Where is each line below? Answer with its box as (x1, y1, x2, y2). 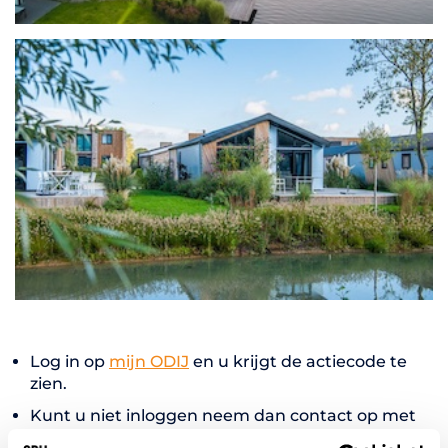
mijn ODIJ (109, 351, 189, 371)
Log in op (30, 351, 109, 371)
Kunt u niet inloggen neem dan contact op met (30, 405, 416, 425)
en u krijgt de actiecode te (189, 351, 407, 371)
